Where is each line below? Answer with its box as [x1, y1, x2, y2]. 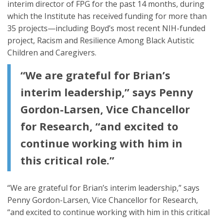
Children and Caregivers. [7, 47, 96, 58]
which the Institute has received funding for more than [7, 10, 207, 21]
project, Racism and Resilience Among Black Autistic [7, 35, 194, 46]
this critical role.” [20, 152, 114, 167]
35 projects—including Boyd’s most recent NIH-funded [7, 22, 205, 34]
